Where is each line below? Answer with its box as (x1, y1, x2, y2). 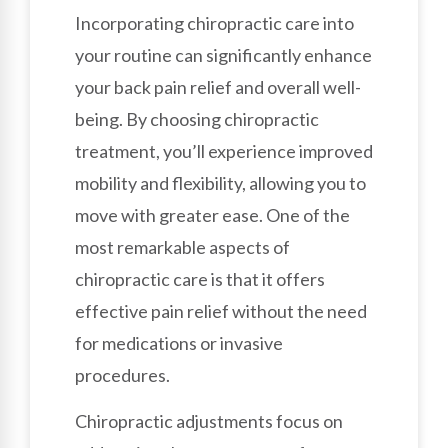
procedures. (75, 363, 170, 386)
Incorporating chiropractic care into (75, 11, 354, 34)
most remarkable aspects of (75, 235, 290, 258)
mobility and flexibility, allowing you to (75, 171, 366, 194)
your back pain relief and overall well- (75, 75, 361, 98)
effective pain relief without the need (75, 299, 367, 322)
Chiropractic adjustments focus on (75, 409, 343, 432)
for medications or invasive (75, 331, 283, 354)
